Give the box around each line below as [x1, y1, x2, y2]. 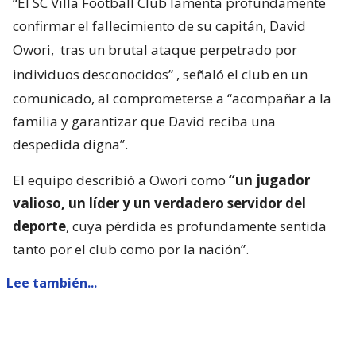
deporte [13, 217, 66, 236]
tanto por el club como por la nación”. [13, 240, 249, 259]
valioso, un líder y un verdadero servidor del [13, 194, 306, 213]
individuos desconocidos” [13, 65, 173, 84]
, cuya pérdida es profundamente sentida [66, 217, 327, 236]
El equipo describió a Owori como [13, 171, 226, 190]
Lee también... [6, 274, 97, 292]
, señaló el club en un [176, 65, 308, 84]
